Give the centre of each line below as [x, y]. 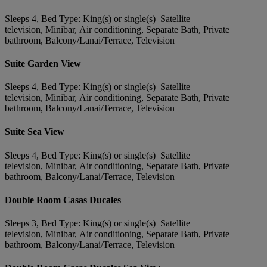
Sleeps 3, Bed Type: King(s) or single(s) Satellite [97, 223]
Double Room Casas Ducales [63, 200]
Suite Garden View [43, 63]
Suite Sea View [35, 132]
